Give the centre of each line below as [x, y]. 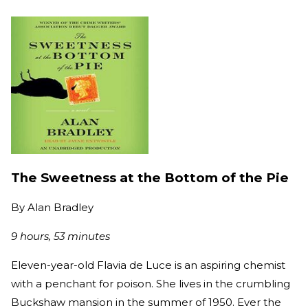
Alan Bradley [60, 208]
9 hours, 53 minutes [60, 236]
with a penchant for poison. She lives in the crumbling [151, 284]
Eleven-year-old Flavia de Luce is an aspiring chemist [148, 265]
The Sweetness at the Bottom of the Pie [150, 177]
